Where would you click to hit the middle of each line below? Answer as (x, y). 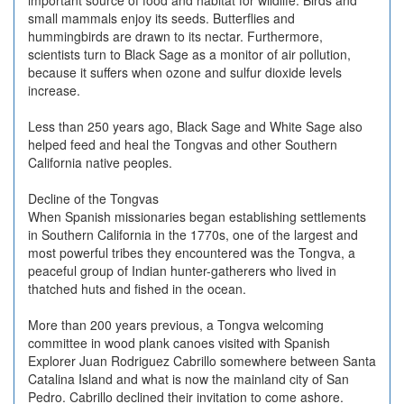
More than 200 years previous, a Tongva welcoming (176, 325)
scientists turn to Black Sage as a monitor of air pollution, (189, 54)
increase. (54, 90)
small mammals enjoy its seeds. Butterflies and (161, 18)
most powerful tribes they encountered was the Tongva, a (192, 252)
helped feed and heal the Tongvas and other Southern (183, 144)
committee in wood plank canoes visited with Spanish (179, 343)
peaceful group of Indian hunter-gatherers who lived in (182, 271)
